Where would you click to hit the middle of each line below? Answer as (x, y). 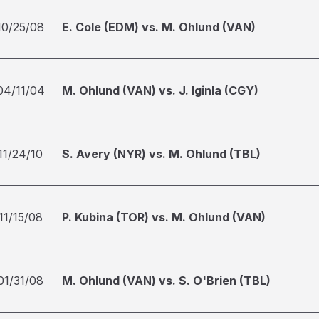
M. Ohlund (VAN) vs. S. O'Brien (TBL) (166, 281)
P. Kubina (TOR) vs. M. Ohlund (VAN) (164, 217)
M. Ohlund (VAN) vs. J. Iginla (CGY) (160, 90)
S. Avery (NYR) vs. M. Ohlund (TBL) (161, 154)
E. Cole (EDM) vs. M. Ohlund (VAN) (159, 27)
